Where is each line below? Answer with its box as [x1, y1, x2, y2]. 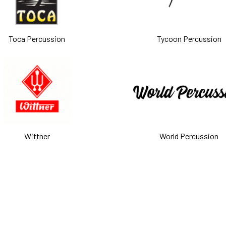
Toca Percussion [9, 33, 66, 43]
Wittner [24, 131, 50, 141]
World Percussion [159, 131, 219, 141]
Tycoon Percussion [156, 33, 221, 43]
